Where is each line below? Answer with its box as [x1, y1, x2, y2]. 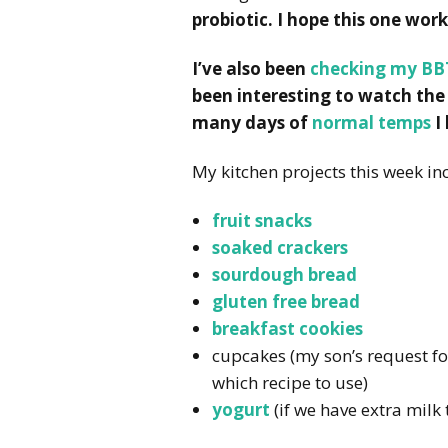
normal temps [312, 110, 431, 134]
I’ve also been [192, 56, 310, 80]
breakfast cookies [212, 316, 363, 340]
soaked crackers [212, 235, 348, 259]
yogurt [212, 397, 270, 421]
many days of [192, 110, 312, 134]
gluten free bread [212, 289, 360, 313]
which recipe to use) [212, 370, 368, 394]
